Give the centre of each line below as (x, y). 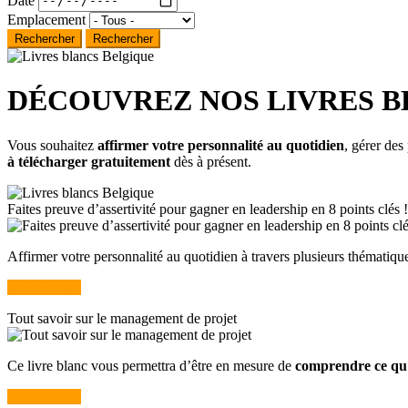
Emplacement (46, 19)
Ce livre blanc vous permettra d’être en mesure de (151, 365)
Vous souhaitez (52, 145)
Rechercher (123, 38)
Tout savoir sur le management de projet (122, 318)
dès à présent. (211, 161)
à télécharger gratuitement (89, 161)
